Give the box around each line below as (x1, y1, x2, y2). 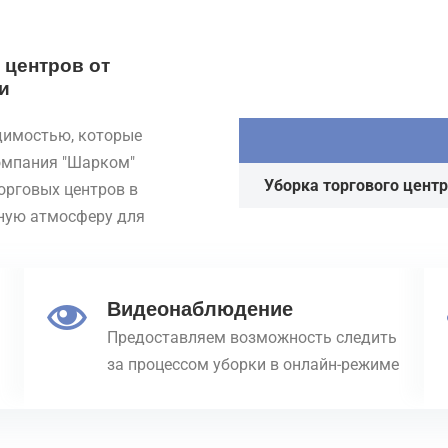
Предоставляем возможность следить (106, 327, 397, 347)
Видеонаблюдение (106, 294, 293, 323)
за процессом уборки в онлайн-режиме (106, 354, 399, 374)
